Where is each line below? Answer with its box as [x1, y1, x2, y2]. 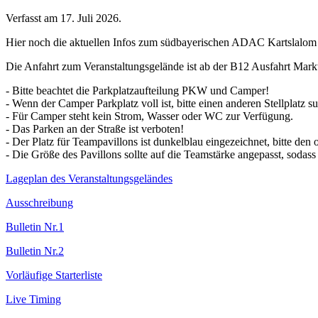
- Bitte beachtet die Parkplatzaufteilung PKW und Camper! [6, 84, 269, 97]
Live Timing [6, 293, 61, 306]
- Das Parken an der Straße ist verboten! [6, 123, 184, 136]
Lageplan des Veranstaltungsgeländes [6, 172, 172, 185]
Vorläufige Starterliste [6, 269, 102, 282]
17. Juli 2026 [60, 12, 119, 25]
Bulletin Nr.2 [6, 245, 64, 258]
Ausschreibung [6, 197, 73, 209]
